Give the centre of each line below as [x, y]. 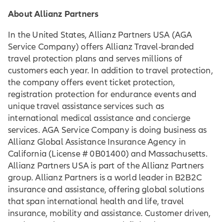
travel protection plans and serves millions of [95, 58]
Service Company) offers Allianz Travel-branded [101, 47]
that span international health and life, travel [96, 201]
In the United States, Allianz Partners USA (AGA [100, 35]
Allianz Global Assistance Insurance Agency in [97, 142]
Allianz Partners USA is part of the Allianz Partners [106, 166]
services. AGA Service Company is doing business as [108, 130]
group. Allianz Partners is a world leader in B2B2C [105, 177]
